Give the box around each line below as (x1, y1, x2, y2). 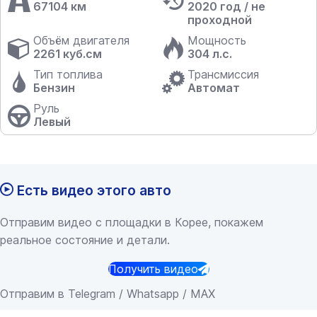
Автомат (188, 81, 240, 95)
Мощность (188, 33, 246, 47)
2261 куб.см (33, 47, 102, 61)
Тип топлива (33, 67, 103, 81)
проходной (188, 13, 252, 27)
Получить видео (108, 262, 198, 276)
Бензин (33, 81, 75, 95)
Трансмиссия (188, 67, 259, 81)
